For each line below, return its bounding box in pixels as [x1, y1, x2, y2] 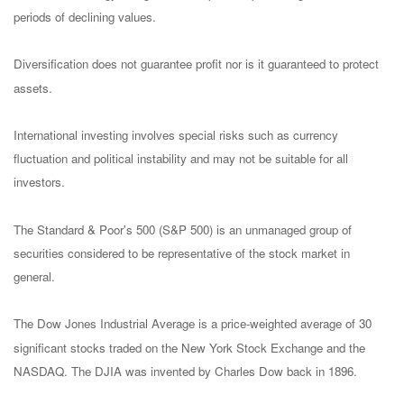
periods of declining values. [14, 8, 156, 26]
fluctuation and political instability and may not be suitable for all [14, 150, 348, 168]
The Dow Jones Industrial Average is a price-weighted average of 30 [14, 315, 372, 333]
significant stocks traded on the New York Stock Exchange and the [14, 338, 365, 356]
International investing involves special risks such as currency [14, 126, 338, 144]
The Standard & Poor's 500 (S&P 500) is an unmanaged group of [14, 220, 352, 238]
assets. [14, 78, 52, 96]
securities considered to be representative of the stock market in [14, 244, 350, 262]
